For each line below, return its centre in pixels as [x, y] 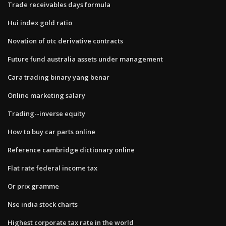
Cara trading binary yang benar [59, 77]
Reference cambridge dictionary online [71, 150]
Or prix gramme [33, 186]
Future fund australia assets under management [85, 59]
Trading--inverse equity [46, 113]
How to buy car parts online [51, 131]
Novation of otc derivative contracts [65, 41]
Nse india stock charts [43, 204]
